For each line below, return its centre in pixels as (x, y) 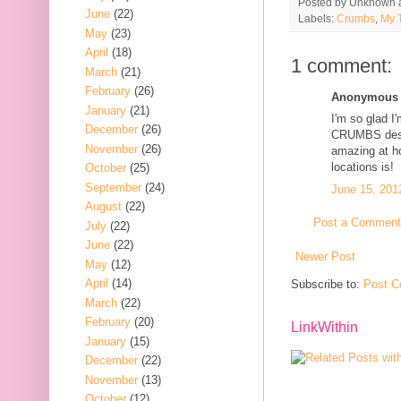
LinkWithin (324, 327)
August (103, 207)
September (113, 187)
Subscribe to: (327, 284)
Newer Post (325, 256)
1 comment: (341, 65)
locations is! (363, 167)
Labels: (317, 18)
